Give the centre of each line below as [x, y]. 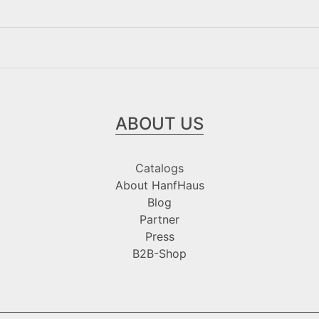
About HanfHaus [159, 185]
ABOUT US [159, 123]
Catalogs [159, 168]
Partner [159, 219]
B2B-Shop [159, 253]
